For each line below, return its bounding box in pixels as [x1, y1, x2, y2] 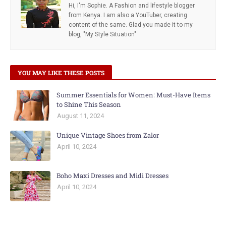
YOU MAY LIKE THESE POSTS [18, 68, 104, 77]
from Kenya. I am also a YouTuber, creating [69, 11, 187, 19]
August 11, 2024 [57, 111, 104, 120]
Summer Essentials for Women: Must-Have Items [56, 90, 210, 99]
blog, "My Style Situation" [69, 30, 136, 38]
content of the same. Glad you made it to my [69, 21, 193, 28]
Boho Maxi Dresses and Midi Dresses [56, 171, 168, 180]
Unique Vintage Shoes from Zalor [56, 130, 159, 140]
